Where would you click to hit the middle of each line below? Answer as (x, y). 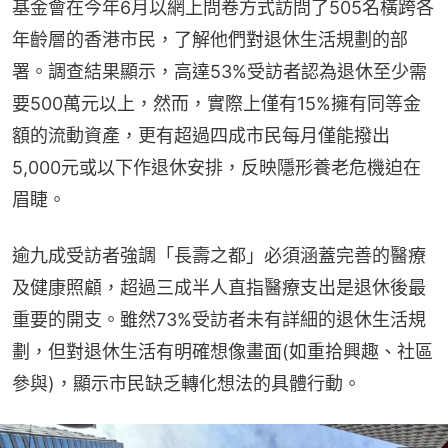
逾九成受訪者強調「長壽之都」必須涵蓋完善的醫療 (219, 255)
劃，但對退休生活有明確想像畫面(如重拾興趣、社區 (222, 351)
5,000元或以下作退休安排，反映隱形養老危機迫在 (216, 167)
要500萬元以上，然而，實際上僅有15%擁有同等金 (216, 103)
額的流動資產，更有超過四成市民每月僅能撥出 (201, 135)
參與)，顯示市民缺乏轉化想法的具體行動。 (186, 383)
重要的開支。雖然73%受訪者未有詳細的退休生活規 (219, 319)
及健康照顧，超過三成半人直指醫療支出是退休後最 (219, 287)
